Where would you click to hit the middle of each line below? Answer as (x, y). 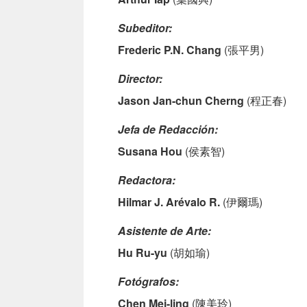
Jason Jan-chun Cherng (181, 101)
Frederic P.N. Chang (170, 50)
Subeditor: (145, 28)
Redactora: (147, 180)
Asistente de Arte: (164, 231)
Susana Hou (150, 151)
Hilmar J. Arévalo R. (169, 202)
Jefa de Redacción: (168, 130)
